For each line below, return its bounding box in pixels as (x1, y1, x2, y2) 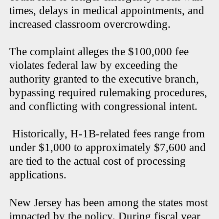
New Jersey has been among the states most (9, 197, 208, 209)
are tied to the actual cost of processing (9, 155, 186, 168)
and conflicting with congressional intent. (9, 100, 198, 113)
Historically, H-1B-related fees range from (9, 128, 205, 140)
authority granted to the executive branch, (9, 73, 199, 86)
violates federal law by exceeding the (9, 59, 178, 72)
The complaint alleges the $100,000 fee (9, 45, 189, 58)
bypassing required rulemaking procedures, (9, 87, 208, 99)
